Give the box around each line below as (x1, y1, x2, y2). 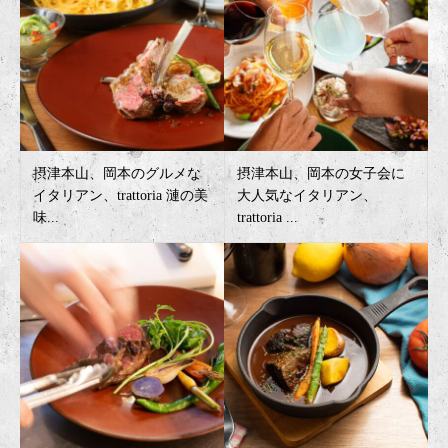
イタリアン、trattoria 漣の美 (33, 188, 208, 204)
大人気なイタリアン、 (236, 188, 377, 204)
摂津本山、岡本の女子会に (236, 166, 405, 182)
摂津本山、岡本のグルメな (33, 166, 201, 182)
